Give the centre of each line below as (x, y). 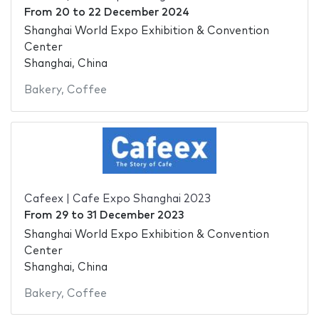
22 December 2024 (138, 12)
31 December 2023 (135, 216)
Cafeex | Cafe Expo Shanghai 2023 (117, 199)
